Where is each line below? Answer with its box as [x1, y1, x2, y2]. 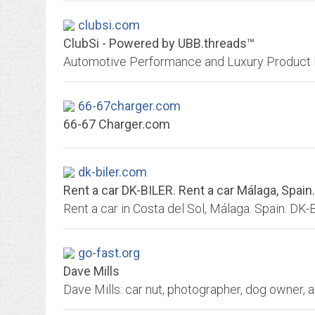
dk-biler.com [78, 165, 147, 179]
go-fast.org [78, 245, 140, 260]
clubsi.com [78, 18, 140, 32]
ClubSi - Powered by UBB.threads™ [63, 36, 255, 51]
